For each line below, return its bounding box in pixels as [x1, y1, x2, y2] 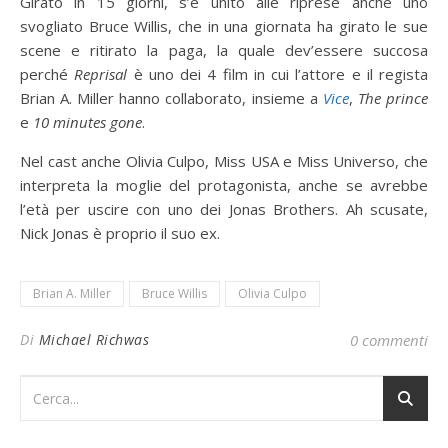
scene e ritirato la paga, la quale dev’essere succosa [20, 40, 428, 61]
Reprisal [74, 64, 128, 85]
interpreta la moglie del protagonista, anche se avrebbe [20, 175, 428, 196]
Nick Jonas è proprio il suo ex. [20, 223, 220, 244]
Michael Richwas [38, 330, 149, 350]
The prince [357, 88, 429, 109]
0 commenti [350, 330, 428, 351]
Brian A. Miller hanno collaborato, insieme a [20, 88, 323, 109]
